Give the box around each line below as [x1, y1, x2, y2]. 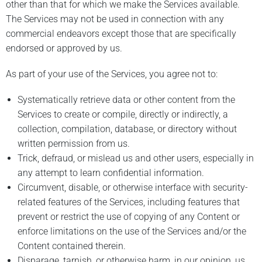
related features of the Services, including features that [18, 196, 240, 208]
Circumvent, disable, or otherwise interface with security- [18, 182, 248, 194]
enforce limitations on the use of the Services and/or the [18, 226, 246, 237]
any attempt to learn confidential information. [18, 167, 204, 179]
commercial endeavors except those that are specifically [6, 28, 236, 39]
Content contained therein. [18, 240, 126, 252]
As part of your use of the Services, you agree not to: [6, 68, 218, 80]
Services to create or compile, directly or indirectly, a [18, 109, 228, 120]
